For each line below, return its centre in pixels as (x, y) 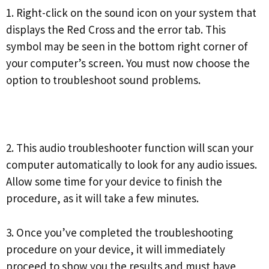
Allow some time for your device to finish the (114, 182)
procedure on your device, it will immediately (116, 249)
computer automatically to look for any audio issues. (131, 165)
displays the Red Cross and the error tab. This (116, 30)
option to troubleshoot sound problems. (103, 80)
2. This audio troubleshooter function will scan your (130, 148)
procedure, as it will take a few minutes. (102, 198)
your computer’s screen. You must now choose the (128, 63)
